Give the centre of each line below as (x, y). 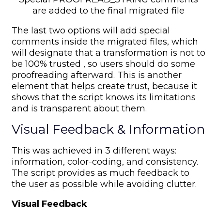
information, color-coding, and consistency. (105, 162)
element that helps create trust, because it (104, 86)
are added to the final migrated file (108, 11)
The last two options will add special (91, 31)
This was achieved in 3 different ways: (94, 151)
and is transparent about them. (79, 109)
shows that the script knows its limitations (104, 98)
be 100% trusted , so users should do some (103, 64)
